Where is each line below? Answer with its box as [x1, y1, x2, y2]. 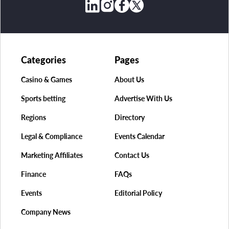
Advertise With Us [114, 94, 172, 103]
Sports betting [21, 94, 65, 103]
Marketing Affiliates [21, 150, 83, 159]
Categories [21, 54, 66, 66]
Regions [21, 112, 46, 122]
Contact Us [114, 150, 149, 159]
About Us [114, 75, 144, 84]
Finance [21, 169, 46, 178]
